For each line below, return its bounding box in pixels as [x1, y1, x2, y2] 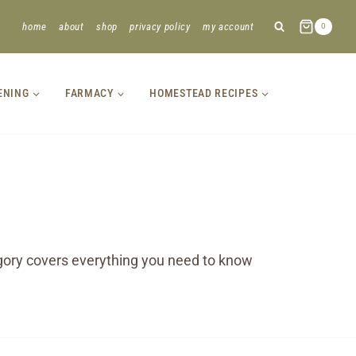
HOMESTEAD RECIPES [149, 87, 258, 99]
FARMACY [64, 87, 114, 99]
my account [203, 21, 254, 33]
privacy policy [130, 21, 191, 33]
